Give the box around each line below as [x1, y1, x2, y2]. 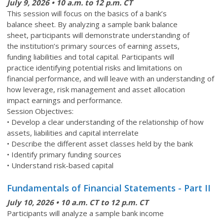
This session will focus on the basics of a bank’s [7, 8, 167, 18]
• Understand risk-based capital [7, 160, 113, 170]
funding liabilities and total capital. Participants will [7, 51, 174, 62]
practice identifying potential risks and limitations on [7, 62, 182, 73]
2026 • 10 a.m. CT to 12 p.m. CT [34, 197, 148, 207]
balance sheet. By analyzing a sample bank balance [7, 19, 178, 29]
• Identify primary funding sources [7, 149, 121, 159]
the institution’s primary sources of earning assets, [7, 40, 180, 51]
